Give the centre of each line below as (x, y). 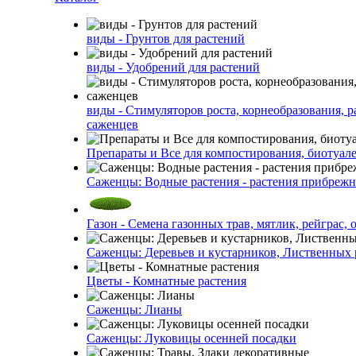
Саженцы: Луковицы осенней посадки (192, 338)
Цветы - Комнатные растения (166, 281)
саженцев (112, 124)
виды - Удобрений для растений (173, 67)
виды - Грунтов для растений (166, 39)
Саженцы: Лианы (134, 310)
